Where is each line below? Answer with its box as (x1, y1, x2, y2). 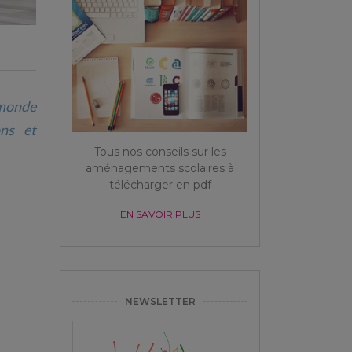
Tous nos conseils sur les (93, 144, 226, 159)
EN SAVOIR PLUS (119, 207, 200, 220)
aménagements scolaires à (86, 160, 234, 175)
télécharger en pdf (108, 177, 211, 192)
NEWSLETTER (124, 295, 196, 307)
